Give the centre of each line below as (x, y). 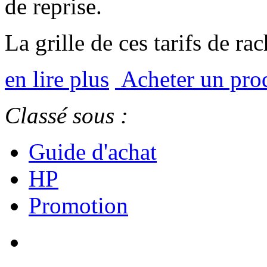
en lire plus (57, 79)
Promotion (78, 206)
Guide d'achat (93, 152)
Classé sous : (66, 116)
